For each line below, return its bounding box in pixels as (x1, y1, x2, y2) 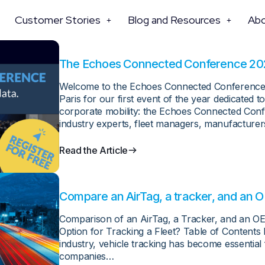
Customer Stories (14, 13, 101, 27)
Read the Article (59, 144, 128, 156)
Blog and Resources (127, 13, 221, 27)
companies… (59, 250, 114, 262)
